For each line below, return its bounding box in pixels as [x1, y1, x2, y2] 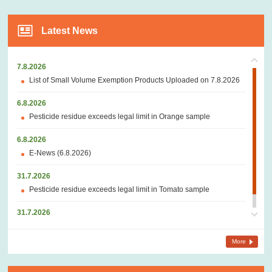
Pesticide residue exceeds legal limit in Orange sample [29, 112, 211, 121]
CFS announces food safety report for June [29, 222, 171, 231]
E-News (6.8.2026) [29, 149, 92, 158]
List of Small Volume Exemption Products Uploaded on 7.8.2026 [29, 76, 240, 85]
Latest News [41, 25, 98, 36]
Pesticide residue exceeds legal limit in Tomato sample [29, 185, 210, 194]
